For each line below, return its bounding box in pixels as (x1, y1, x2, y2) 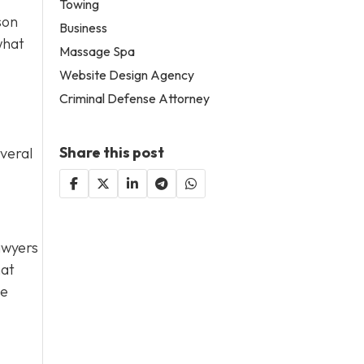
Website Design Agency (59, 66, 195, 83)
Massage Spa (59, 42, 136, 59)
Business (59, 19, 108, 36)
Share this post (59, 142, 165, 162)
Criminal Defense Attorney (59, 89, 210, 106)
